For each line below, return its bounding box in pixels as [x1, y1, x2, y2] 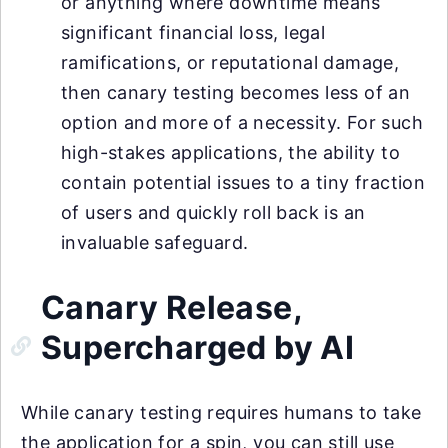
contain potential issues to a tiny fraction [61, 172, 426, 193]
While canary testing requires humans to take [21, 402, 422, 423]
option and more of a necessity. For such [61, 112, 423, 133]
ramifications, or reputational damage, [61, 52, 400, 73]
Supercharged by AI [41, 328, 355, 367]
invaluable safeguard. [61, 232, 249, 253]
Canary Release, [41, 288, 302, 327]
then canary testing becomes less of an [61, 82, 411, 103]
